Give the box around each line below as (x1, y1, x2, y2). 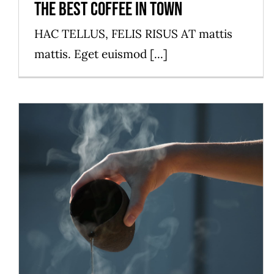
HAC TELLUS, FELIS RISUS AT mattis (34, 26, 232, 42)
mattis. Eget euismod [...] (34, 46, 168, 62)
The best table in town (70, 235, 212, 258)
